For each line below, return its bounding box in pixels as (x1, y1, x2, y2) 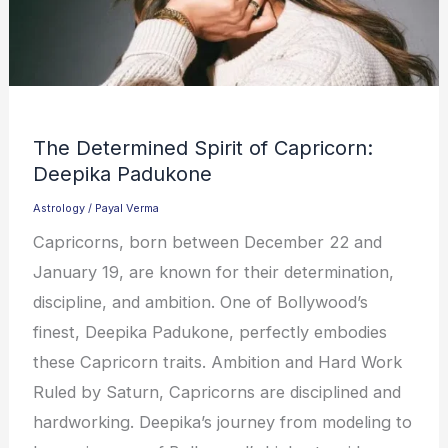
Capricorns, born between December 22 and (33, 232, 383, 253)
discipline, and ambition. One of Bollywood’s (33, 292, 369, 313)
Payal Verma (95, 201, 160, 216)
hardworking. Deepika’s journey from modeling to (33, 412, 413, 433)
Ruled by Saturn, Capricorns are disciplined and (33, 382, 402, 403)
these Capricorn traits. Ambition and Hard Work (33, 352, 403, 373)
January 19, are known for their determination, (33, 262, 395, 283)
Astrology (33, 201, 86, 216)
